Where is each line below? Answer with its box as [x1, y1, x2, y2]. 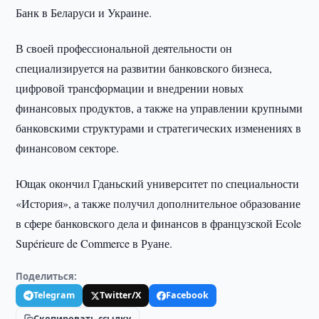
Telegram [33, 289, 75, 301]
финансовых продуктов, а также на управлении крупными [16, 100, 303, 115]
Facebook [166, 289, 209, 301]
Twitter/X [100, 289, 142, 301]
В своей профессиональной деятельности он [16, 41, 233, 56]
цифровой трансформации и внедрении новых [16, 80, 244, 95]
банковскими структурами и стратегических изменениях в [16, 120, 302, 135]
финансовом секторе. [16, 140, 120, 155]
